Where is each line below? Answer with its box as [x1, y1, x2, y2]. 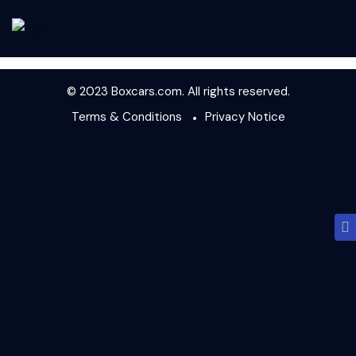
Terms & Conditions [71, 109, 182, 126]
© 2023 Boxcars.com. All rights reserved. [66, 83, 290, 99]
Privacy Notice [204, 109, 285, 126]
